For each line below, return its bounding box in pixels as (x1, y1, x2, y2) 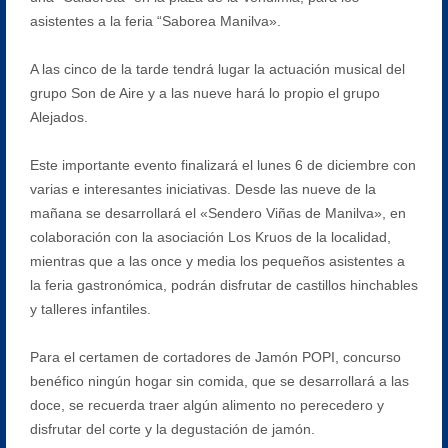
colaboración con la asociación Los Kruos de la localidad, (29, 228, 391, 245)
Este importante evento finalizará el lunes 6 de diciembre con (29, 156, 416, 173)
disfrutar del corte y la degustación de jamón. (29, 420, 315, 437)
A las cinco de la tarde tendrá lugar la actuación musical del (29, 60, 405, 77)
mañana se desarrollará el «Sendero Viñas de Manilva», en (29, 204, 406, 221)
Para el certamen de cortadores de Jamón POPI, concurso (29, 348, 401, 365)
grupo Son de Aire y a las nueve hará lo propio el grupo (29, 84, 380, 101)
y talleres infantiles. (29, 300, 151, 317)
